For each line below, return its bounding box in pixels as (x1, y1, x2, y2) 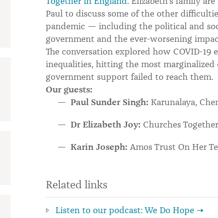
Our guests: (46, 84, 92, 95)
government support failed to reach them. (46, 71, 213, 82)
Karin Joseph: (71, 141, 127, 152)
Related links (46, 178, 108, 191)
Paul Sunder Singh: (71, 96, 148, 108)
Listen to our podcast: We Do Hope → (55, 204, 203, 216)
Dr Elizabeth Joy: (71, 119, 141, 130)
